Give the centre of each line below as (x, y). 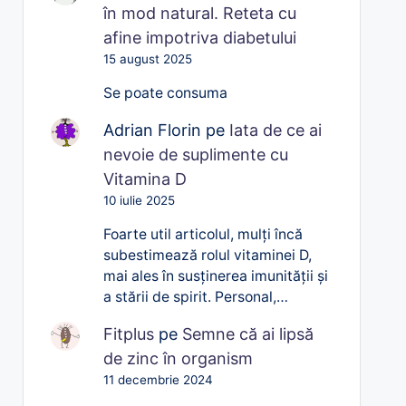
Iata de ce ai (276, 130)
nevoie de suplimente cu (196, 154)
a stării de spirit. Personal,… (196, 296)
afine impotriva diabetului (200, 37)
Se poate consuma (166, 92)
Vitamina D (145, 179)
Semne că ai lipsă (248, 333)
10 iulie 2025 (140, 200)
